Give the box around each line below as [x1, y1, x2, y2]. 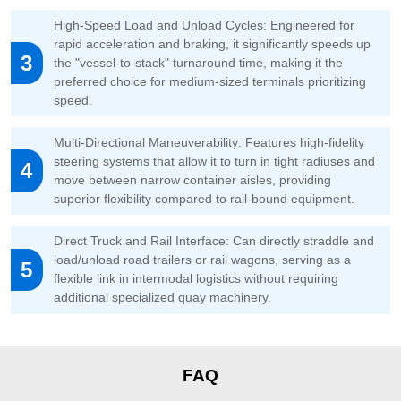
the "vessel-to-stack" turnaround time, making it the [53, 55, 343, 70]
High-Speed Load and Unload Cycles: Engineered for [53, 17, 354, 32]
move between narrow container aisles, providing [53, 173, 331, 188]
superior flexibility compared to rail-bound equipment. [53, 192, 354, 207]
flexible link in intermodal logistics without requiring [53, 271, 338, 286]
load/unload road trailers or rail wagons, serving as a [53, 252, 351, 268]
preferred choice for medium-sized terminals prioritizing [53, 73, 366, 89]
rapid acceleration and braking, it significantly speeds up [53, 36, 371, 51]
